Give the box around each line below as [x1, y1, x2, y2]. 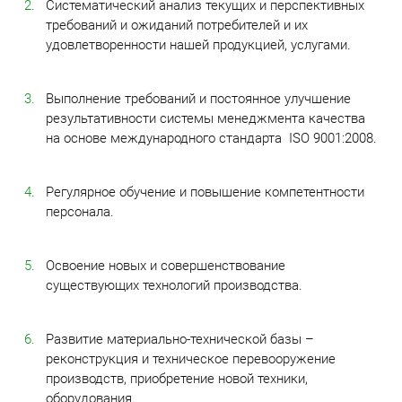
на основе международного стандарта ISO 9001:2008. [46, 130, 377, 146]
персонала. [46, 204, 114, 220]
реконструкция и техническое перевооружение [46, 351, 336, 367]
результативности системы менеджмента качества [46, 110, 365, 127]
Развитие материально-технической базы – [46, 331, 314, 347]
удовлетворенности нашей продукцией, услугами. [46, 37, 351, 53]
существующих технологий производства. [46, 277, 302, 293]
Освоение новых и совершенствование [46, 258, 285, 274]
